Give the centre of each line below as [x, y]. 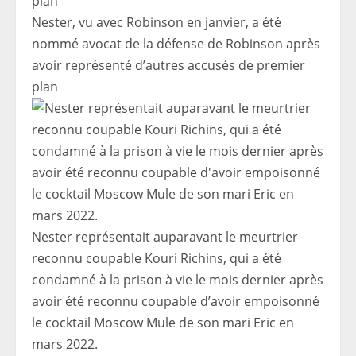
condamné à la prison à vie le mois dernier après [178, 280]
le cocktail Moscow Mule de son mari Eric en [163, 323]
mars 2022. [65, 344]
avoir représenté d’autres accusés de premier [168, 65]
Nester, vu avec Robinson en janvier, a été [157, 22]
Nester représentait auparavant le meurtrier [165, 237]
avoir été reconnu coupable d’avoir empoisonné [176, 301]
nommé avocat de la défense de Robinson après [176, 44]
